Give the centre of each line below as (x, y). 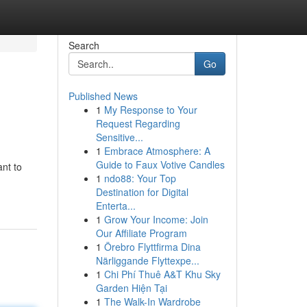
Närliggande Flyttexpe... (147, 260)
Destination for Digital (142, 192)
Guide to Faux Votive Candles (160, 164)
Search (84, 45)
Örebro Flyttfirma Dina (152, 247)
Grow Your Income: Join (156, 219)
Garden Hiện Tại (131, 288)
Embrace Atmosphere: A (157, 151)
